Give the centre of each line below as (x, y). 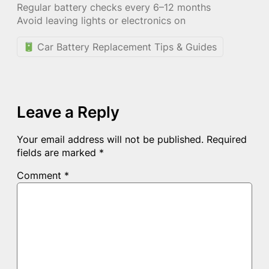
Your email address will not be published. (110, 140)
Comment (41, 176)
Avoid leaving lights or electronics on (101, 20)
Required (227, 140)
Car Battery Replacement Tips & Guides (126, 47)
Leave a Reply (68, 112)
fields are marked (58, 153)
